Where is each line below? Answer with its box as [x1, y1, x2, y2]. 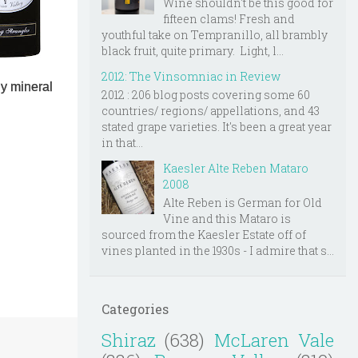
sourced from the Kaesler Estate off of [101, 226, 306, 242]
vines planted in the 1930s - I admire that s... [101, 242, 334, 258]
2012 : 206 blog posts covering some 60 [101, 87, 310, 103]
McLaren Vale [213, 328, 335, 352]
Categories [101, 300, 169, 317]
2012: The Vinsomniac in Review [101, 69, 280, 85]
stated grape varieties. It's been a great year [101, 119, 332, 135]
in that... [101, 135, 143, 151]
